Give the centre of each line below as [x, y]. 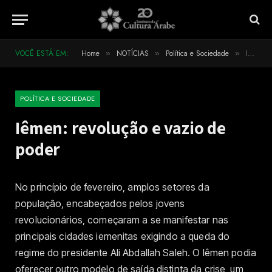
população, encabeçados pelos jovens [100, 203]
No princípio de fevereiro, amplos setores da [112, 187]
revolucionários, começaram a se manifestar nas [122, 220]
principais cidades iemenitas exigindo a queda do [123, 236]
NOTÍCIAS [133, 53]
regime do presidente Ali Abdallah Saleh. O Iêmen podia [136, 253]
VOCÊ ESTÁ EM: [42, 53]
